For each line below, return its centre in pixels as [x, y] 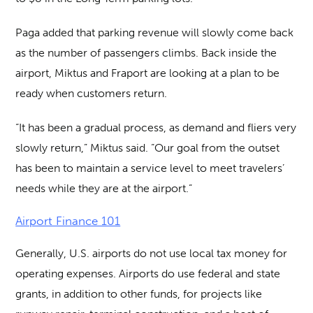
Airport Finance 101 [68, 221]
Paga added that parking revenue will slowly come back [155, 32]
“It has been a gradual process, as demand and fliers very [156, 128]
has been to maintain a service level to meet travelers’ [150, 168]
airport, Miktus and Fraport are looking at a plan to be [148, 73]
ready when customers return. [92, 93]
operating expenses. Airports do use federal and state [148, 274]
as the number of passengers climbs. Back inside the [146, 53]
